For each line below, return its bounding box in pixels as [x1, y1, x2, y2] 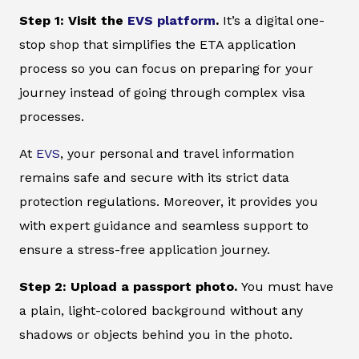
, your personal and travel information [60, 146, 294, 162]
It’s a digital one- [219, 13, 325, 29]
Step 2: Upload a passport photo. [19, 279, 241, 295]
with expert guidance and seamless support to [19, 218, 309, 234]
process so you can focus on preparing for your [19, 61, 313, 77]
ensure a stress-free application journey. [19, 242, 270, 258]
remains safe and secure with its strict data [19, 170, 289, 186]
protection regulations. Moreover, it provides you [19, 194, 318, 210]
